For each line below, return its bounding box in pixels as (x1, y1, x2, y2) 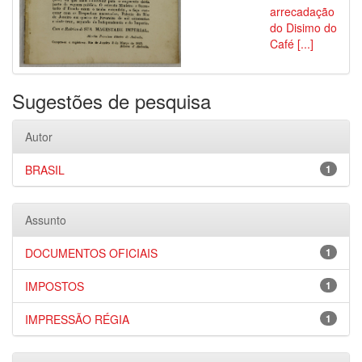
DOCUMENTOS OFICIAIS (25, 245, 158, 261)
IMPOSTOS (25, 278, 84, 294)
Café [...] (270, 36, 314, 52)
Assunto (25, 212, 66, 228)
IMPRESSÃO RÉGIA (25, 311, 129, 327)
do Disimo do (270, 19, 337, 36)
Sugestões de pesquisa (12, 86, 211, 115)
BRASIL (25, 162, 65, 178)
